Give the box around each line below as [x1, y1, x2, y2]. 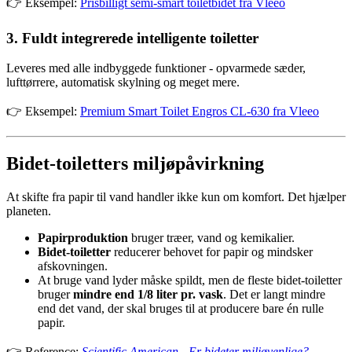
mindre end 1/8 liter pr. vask [73, 288, 223, 302]
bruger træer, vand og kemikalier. [128, 231, 295, 245]
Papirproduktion [38, 231, 128, 245]
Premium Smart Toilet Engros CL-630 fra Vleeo [80, 104, 319, 119]
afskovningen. [38, 259, 108, 273]
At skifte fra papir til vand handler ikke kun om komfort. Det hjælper [6, 190, 346, 204]
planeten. [6, 204, 51, 218]
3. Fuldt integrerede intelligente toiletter [6, 29, 258, 46]
